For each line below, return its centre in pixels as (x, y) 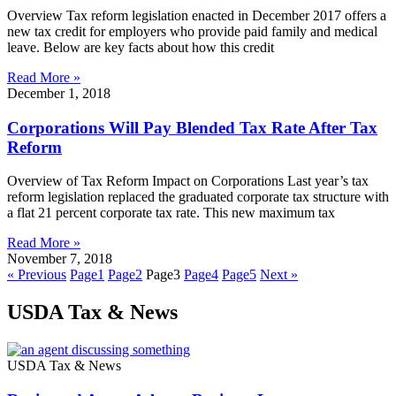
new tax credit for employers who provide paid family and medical (192, 31)
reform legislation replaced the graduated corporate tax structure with (198, 197)
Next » (279, 275)
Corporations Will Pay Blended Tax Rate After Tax (192, 127)
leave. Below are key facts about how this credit (141, 47)
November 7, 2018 (60, 259)
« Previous (37, 275)
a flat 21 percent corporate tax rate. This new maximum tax (171, 213)
